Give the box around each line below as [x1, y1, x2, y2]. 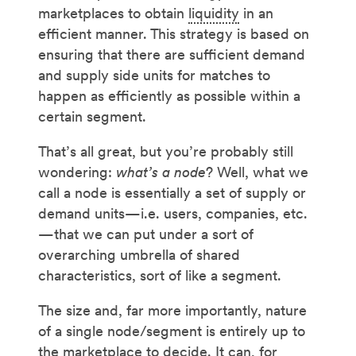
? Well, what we [206, 162, 308, 181]
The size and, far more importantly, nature [38, 300, 307, 319]
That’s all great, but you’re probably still [38, 141, 293, 161]
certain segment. [38, 106, 146, 126]
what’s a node [116, 162, 206, 181]
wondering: [38, 162, 116, 181]
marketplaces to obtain [38, 3, 188, 22]
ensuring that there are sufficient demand [38, 44, 305, 64]
